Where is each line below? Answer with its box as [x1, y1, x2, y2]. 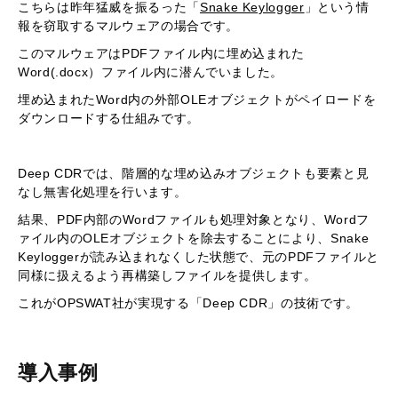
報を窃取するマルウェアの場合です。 [18, 18, 239, 33]
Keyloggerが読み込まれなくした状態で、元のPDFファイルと [18, 249, 380, 264]
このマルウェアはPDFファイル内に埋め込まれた [18, 45, 305, 60]
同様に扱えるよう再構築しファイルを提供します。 [18, 267, 317, 283]
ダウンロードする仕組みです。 [18, 110, 200, 125]
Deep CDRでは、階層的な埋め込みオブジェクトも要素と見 [18, 165, 370, 180]
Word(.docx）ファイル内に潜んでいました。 [18, 64, 283, 79]
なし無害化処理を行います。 [18, 184, 187, 199]
